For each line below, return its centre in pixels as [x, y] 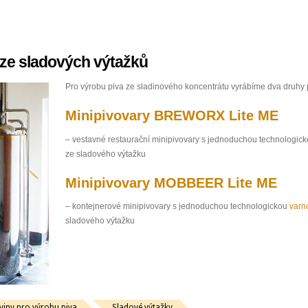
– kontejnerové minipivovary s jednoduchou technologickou [177, 207]
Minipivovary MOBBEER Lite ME [171, 183]
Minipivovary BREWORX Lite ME [172, 116]
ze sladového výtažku [106, 154]
